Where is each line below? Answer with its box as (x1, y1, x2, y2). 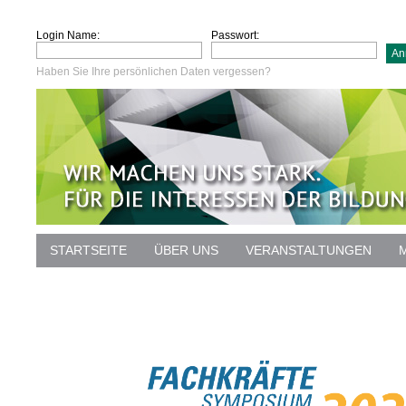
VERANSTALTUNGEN (246, 243, 372, 257)
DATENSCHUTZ (50, 276, 143, 291)
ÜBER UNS (154, 243, 218, 257)
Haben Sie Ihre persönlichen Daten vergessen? (36, 65, 271, 78)
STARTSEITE (50, 243, 127, 257)
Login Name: (36, 29, 100, 42)
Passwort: (211, 29, 259, 42)
